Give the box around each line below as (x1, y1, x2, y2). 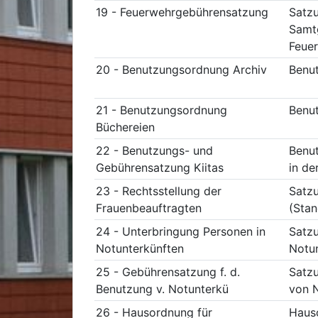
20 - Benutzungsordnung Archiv (96, 62, 267, 77)
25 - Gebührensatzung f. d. (96, 265, 240, 279)
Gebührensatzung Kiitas (96, 160, 224, 175)
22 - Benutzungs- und (96, 143, 213, 158)
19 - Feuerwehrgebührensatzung (96, 5, 268, 19)
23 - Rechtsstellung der (96, 184, 221, 198)
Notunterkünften (96, 241, 184, 256)
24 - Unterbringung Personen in (96, 224, 265, 238)
